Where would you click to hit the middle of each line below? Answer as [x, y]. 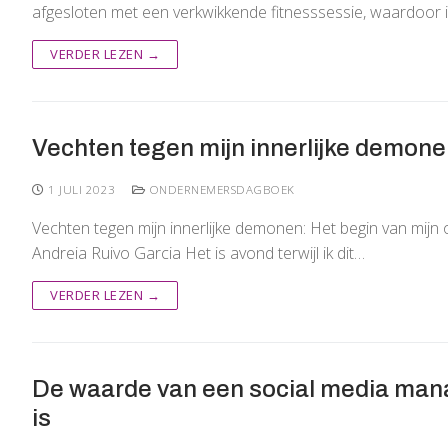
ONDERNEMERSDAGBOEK [220, 190]
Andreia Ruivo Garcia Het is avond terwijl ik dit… [198, 253]
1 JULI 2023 [82, 190]
